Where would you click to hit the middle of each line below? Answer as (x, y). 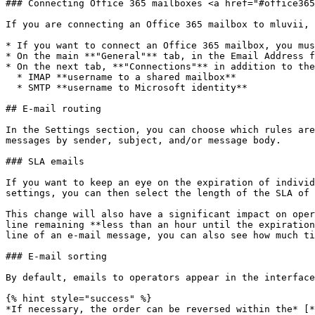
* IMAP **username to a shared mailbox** (11, 77)
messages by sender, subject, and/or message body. (143, 140)
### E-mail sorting (56, 256)
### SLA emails (45, 161)
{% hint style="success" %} (79, 298)
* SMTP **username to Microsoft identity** (11, 88)
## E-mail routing (53, 109)
